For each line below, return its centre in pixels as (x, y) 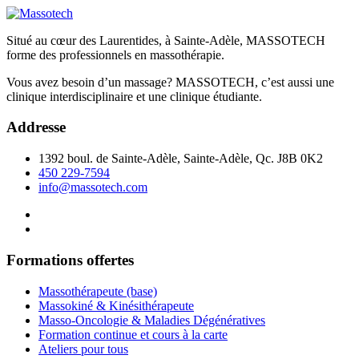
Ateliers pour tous (83, 349)
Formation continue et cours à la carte (133, 334)
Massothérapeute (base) (98, 291)
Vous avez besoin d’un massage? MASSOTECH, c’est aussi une (170, 82)
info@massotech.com (93, 188)
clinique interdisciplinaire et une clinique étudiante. (134, 96)
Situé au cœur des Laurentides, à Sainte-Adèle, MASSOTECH (166, 40)
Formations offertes (70, 260)
